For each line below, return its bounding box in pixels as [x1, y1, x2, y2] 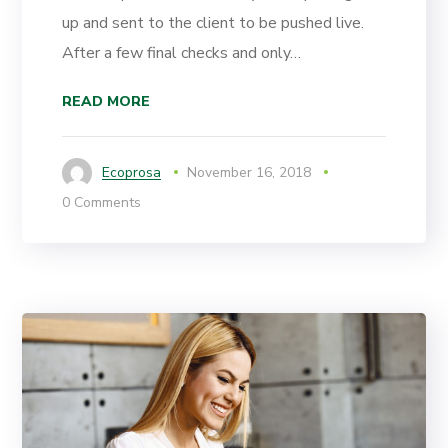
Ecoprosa [102, 162, 162, 182]
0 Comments [62, 192, 142, 212]
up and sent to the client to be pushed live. [62, 11, 365, 34]
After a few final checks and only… [62, 41, 302, 64]
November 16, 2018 [187, 162, 312, 182]
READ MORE [62, 91, 151, 111]
